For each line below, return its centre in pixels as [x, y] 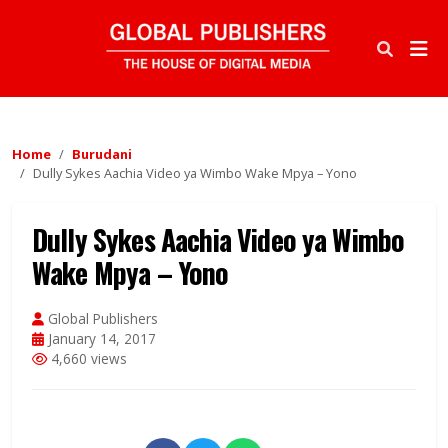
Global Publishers [101, 319]
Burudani [102, 154]
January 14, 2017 [100, 339]
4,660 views [87, 359]
